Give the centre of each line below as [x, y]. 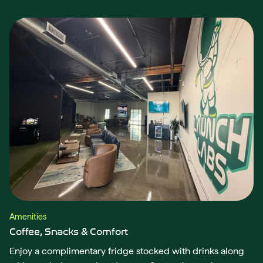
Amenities [28, 217]
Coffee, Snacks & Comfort [69, 232]
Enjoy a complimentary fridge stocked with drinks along [127, 251]
